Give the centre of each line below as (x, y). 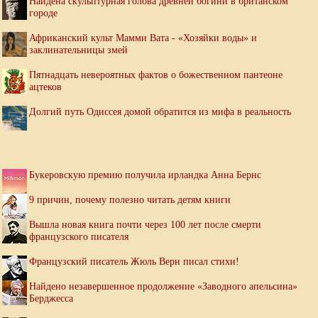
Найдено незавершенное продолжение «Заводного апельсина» (163, 286)
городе (43, 13)
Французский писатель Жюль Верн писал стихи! (134, 262)
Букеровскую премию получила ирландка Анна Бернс (145, 175)
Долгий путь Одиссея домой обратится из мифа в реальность (160, 112)
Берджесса (51, 298)
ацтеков (45, 87)
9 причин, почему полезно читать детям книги (130, 200)
